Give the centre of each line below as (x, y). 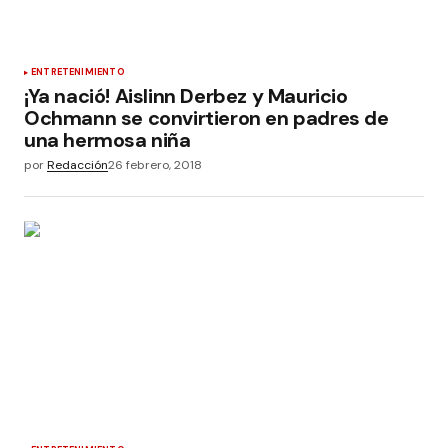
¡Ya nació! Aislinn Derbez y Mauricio (186, 96)
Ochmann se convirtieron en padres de (206, 118)
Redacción (77, 165)
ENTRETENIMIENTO (78, 72)
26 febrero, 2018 (155, 165)
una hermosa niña (107, 140)
